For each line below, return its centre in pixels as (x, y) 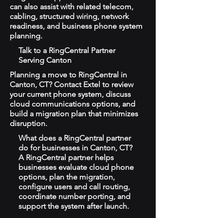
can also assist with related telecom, (72, 7)
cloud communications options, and (73, 104)
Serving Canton (45, 60)
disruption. (28, 123)
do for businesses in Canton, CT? (75, 148)
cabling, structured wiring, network (69, 16)
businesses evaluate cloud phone (76, 167)
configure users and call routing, (74, 187)
